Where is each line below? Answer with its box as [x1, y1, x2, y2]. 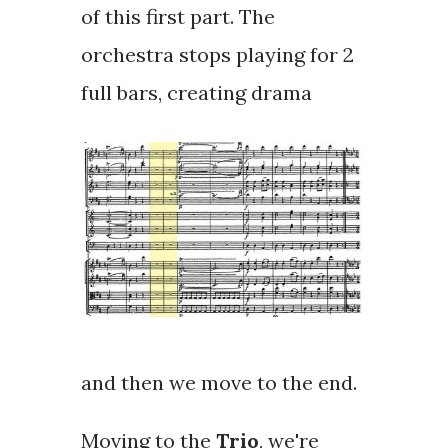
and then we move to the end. [80, 370, 357, 396]
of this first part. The [80, 3, 275, 29]
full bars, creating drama [80, 79, 312, 105]
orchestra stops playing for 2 [80, 41, 354, 67]
